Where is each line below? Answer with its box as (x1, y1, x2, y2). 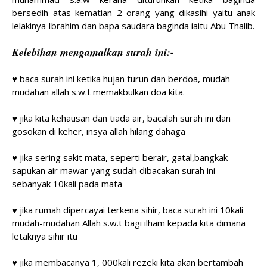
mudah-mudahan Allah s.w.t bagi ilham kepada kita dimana (12, 217, 246, 229)
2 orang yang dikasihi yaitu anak (112, 7, 255, 18)
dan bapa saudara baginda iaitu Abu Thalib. (82, 20, 254, 32)
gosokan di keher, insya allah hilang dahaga (12, 125, 185, 137)
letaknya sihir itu (12, 230, 77, 242)
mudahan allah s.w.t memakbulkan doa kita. (12, 86, 185, 98)
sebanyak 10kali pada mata (12, 178, 122, 190)
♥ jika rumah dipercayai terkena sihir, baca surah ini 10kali (12, 204, 243, 216)
